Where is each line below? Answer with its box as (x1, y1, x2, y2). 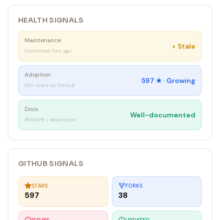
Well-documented (130, 110, 195, 119)
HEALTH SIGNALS (18, 16, 83, 25)
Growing (166, 76, 195, 85)
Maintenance (25, 36, 61, 44)
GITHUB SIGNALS (18, 159, 83, 168)
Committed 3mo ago (25, 48, 71, 54)
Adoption (25, 71, 51, 79)
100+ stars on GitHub (25, 82, 75, 88)
